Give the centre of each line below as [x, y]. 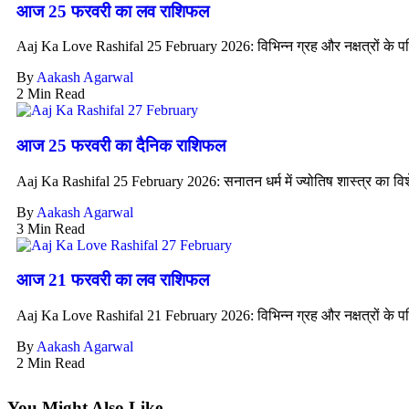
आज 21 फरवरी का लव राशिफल [113, 280]
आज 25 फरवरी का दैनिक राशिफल [121, 146]
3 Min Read [51, 228]
